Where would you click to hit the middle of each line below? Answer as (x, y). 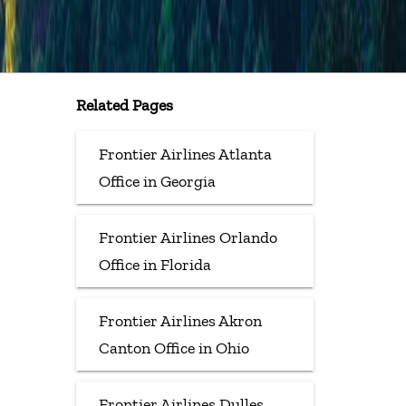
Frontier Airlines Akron (180, 320)
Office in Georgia (157, 181)
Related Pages (124, 105)
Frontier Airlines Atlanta (185, 154)
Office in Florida (155, 264)
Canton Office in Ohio (174, 348)
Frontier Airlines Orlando (188, 237)
